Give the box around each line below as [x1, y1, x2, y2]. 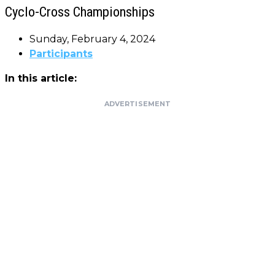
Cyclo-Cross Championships [5, 3, 155, 20]
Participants [29, 47, 93, 60]
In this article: [5, 72, 77, 84]
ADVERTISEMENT [104, 99, 171, 108]
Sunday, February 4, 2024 [29, 33, 155, 45]
